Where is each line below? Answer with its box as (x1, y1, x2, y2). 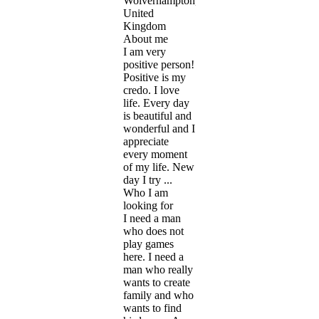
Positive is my (123, 70, 186, 83)
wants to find (123, 301, 182, 314)
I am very (123, 45, 166, 58)
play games (123, 237, 174, 250)
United (123, 6, 154, 19)
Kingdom (123, 19, 166, 32)
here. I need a (123, 250, 184, 263)
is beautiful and (123, 109, 192, 122)
